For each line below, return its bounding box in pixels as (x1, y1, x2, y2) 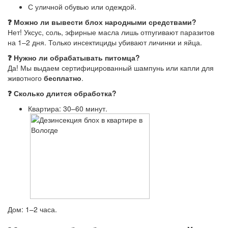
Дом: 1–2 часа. (8, 204, 57, 214)
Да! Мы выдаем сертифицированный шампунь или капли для (8, 63, 214, 73)
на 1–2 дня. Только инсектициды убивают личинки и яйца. (8, 37, 202, 47)
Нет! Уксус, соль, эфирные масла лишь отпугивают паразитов (8, 27, 214, 37)
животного (8, 73, 44, 83)
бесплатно (44, 73, 81, 83)
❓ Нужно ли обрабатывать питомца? (8, 52, 140, 63)
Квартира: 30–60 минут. (28, 103, 107, 113)
